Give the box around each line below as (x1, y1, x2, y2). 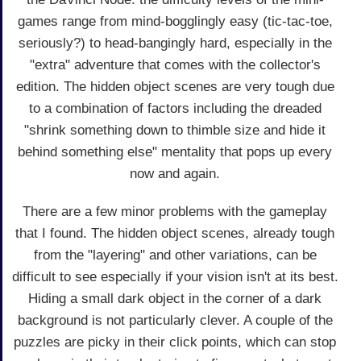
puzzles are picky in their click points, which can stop (14, 334, 336, 350)
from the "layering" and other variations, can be (33, 247, 317, 263)
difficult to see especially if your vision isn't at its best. (11, 268, 338, 284)
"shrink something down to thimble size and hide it (24, 122, 326, 138)
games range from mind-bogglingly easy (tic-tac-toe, (17, 13, 333, 29)
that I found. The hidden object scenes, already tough (15, 225, 334, 241)
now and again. (130, 165, 220, 181)
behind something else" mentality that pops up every (18, 143, 332, 160)
